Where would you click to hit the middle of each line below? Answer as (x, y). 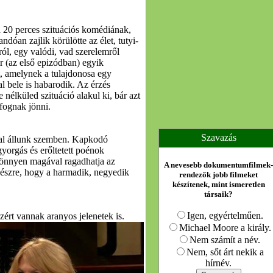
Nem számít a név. (225, 240)
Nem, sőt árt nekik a (225, 252)
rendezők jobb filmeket (218, 175)
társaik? (218, 194)
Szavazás (218, 137)
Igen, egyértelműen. (225, 215)
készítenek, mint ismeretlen (218, 184)
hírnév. (218, 263)
